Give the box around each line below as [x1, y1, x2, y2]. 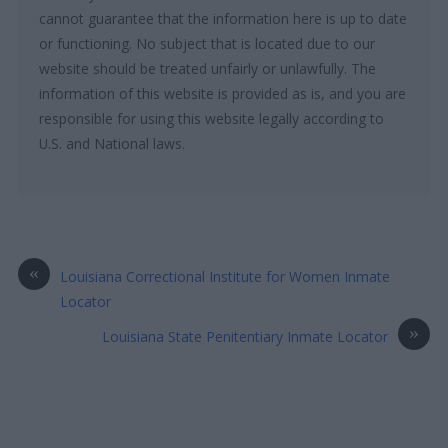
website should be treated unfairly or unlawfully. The [39, 58, 377, 78]
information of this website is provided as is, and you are [39, 83, 407, 103]
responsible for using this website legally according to [39, 108, 385, 128]
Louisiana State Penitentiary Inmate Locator [101, 326, 388, 346]
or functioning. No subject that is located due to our [39, 33, 376, 53]
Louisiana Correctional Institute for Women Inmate [60, 266, 391, 286]
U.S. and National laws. [39, 133, 186, 153]
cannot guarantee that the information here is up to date [39, 8, 408, 28]
